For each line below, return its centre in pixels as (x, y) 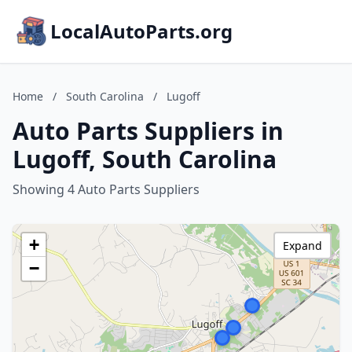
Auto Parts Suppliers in (148, 131)
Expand (302, 246)
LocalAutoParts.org (141, 31)
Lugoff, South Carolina (145, 159)
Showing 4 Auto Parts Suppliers (106, 189)
